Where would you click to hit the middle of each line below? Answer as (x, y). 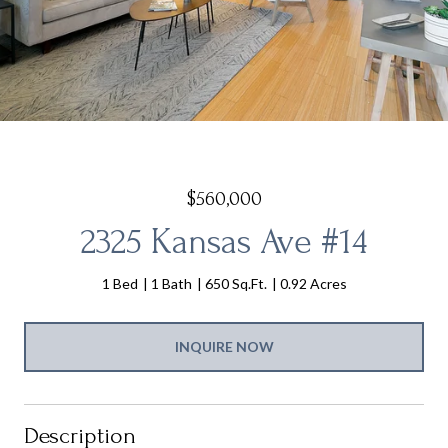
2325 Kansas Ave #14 (224, 242)
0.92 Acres (313, 283)
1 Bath (171, 283)
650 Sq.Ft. (235, 283)
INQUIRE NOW (224, 346)
